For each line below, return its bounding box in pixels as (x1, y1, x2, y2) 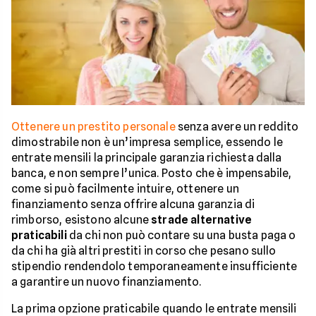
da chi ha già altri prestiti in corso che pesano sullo (11, 243, 276, 257)
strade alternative (151, 212, 253, 226)
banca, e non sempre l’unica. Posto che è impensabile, (11, 166, 292, 180)
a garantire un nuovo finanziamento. (11, 274, 202, 288)
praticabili (11, 228, 67, 242)
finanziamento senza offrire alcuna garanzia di (11, 197, 255, 211)
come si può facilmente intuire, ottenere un (11, 181, 239, 195)
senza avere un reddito (175, 119, 299, 133)
